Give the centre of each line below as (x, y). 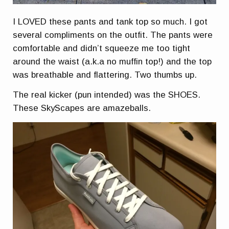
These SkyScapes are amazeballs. (82, 108)
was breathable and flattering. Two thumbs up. (105, 75)
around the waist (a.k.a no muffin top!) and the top (112, 61)
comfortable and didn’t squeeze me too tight (102, 48)
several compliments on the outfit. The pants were (113, 35)
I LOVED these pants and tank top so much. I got (110, 21)
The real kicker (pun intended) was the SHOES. (107, 95)
